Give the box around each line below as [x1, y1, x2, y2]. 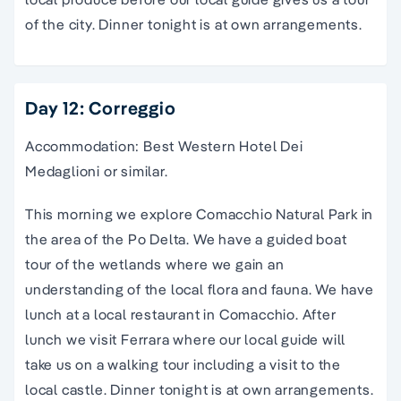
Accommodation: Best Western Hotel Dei [25, 136, 303, 155]
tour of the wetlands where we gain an [25, 254, 285, 273]
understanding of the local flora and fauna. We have [25, 279, 374, 298]
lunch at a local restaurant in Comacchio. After [25, 304, 337, 323]
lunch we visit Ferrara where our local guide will [25, 329, 346, 348]
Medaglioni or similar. [25, 161, 168, 180]
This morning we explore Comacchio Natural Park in [25, 204, 374, 223]
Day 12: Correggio [25, 96, 176, 119]
